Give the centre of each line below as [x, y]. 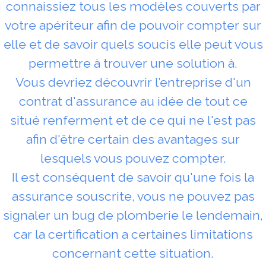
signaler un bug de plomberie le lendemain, [133, 215]
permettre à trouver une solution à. [133, 63]
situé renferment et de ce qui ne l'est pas [133, 120]
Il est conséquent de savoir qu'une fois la [133, 177]
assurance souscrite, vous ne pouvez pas [133, 196]
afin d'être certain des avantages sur [133, 139]
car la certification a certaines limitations [133, 234]
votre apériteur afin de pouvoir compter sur [133, 25]
